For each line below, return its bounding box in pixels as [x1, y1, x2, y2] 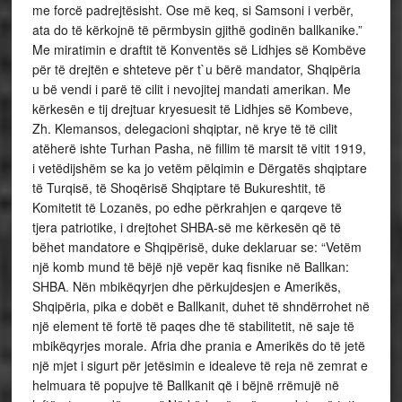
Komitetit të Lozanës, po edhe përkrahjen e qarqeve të [31, 198, 342, 216]
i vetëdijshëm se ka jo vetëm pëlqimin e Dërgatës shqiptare [31, 159, 367, 177]
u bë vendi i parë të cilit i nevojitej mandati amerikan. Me [31, 80, 351, 98]
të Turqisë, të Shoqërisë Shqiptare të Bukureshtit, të [31, 179, 326, 197]
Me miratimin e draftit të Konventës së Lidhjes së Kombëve [31, 40, 366, 58]
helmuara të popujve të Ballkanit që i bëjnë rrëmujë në [31, 376, 339, 394]
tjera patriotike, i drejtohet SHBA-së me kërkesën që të [31, 218, 341, 236]
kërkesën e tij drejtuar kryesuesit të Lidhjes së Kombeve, [31, 100, 353, 118]
